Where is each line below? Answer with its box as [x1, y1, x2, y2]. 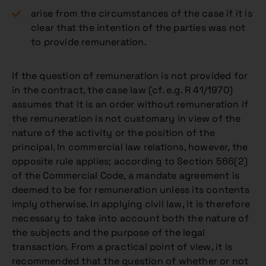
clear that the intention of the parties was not [31, 21, 246, 34]
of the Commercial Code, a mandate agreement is [12, 169, 240, 182]
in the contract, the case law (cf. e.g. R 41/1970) [12, 84, 233, 96]
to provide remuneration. [31, 36, 147, 48]
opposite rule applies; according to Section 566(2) [12, 155, 248, 167]
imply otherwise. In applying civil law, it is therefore [12, 198, 251, 210]
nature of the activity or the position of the [12, 126, 216, 139]
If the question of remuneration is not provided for [12, 69, 248, 82]
